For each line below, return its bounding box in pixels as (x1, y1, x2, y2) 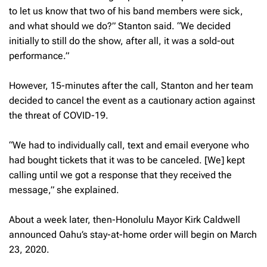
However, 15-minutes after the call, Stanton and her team (9, 79, 253, 91)
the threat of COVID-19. (9, 109, 108, 121)
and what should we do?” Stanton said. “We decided (9, 20, 231, 32)
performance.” (9, 49, 69, 61)
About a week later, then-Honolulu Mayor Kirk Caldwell (9, 213, 240, 225)
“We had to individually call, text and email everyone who (9, 139, 249, 151)
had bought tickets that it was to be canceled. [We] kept (9, 154, 245, 166)
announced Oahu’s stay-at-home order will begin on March (9, 228, 257, 240)
